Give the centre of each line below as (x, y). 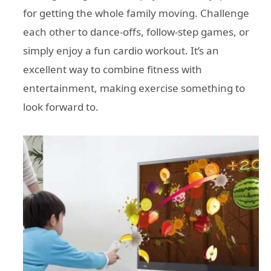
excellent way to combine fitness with (113, 70)
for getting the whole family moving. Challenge (136, 13)
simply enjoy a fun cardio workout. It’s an (121, 51)
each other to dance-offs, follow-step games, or (136, 32)
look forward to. (61, 107)
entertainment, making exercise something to (134, 88)
